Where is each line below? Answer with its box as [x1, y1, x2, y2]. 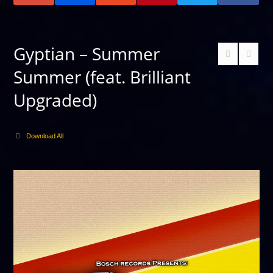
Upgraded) [13, 88, 97, 112]
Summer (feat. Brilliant [13, 65, 191, 88]
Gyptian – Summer [13, 42, 160, 65]
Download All [26, 132, 63, 140]
